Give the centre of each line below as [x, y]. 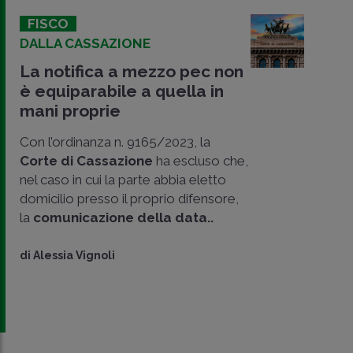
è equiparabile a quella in [122, 91]
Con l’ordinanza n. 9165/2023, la [115, 141]
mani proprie [70, 110]
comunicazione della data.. [123, 217]
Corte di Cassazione [86, 160]
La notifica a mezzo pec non [132, 71]
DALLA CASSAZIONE [85, 43]
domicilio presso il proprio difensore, [129, 198]
